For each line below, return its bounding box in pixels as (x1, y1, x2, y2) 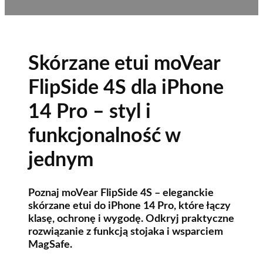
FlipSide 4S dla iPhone (28, 77, 224, 98)
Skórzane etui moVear (28, 53, 220, 74)
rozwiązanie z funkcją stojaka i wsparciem (28, 225, 223, 237)
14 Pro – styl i (28, 102, 151, 122)
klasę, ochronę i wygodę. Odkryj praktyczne (28, 213, 234, 224)
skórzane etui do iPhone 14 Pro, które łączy (28, 200, 231, 211)
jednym (28, 150, 93, 170)
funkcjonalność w (28, 126, 180, 146)
